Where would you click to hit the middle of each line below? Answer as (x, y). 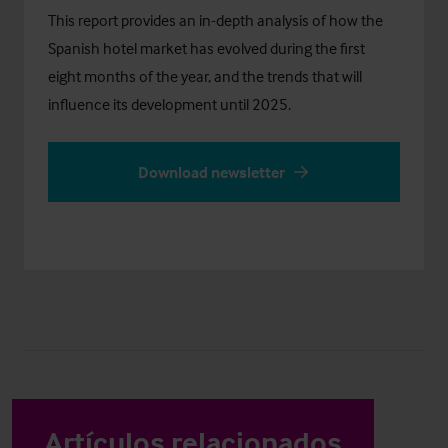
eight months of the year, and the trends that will (205, 76)
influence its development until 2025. (169, 104)
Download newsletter (211, 172)
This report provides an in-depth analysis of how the (215, 20)
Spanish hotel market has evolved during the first (206, 48)
